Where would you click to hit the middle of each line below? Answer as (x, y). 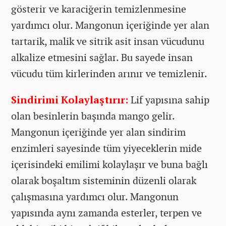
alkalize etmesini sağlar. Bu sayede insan (102, 58)
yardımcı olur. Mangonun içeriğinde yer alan (110, 25)
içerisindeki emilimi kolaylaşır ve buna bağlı (109, 164)
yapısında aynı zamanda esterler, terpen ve (106, 213)
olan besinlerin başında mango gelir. (93, 116)
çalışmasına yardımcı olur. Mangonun (95, 197)
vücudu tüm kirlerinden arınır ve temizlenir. (109, 74)
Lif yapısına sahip (169, 100)
